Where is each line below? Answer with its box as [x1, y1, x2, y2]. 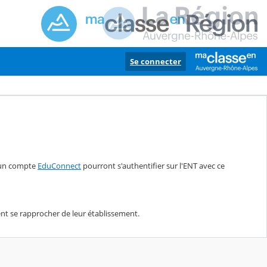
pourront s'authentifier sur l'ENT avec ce [81, 160, 225, 171]
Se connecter [130, 56, 181, 67]
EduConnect [38, 160, 81, 171]
